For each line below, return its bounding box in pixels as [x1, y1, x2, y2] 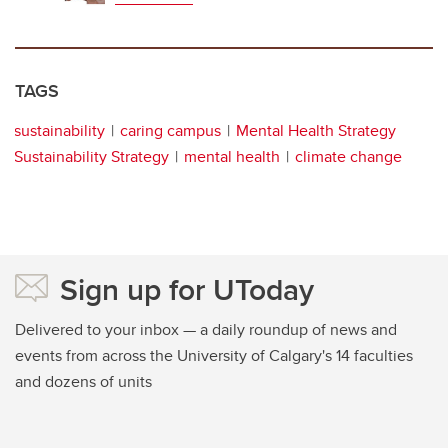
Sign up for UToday [60, 268, 314, 312]
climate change [295, 145, 402, 169]
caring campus [120, 119, 221, 143]
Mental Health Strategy [236, 119, 396, 143]
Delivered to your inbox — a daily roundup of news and [15, 318, 397, 342]
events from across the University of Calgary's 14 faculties [15, 344, 413, 368]
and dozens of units [15, 370, 152, 394]
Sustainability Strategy [14, 145, 169, 169]
